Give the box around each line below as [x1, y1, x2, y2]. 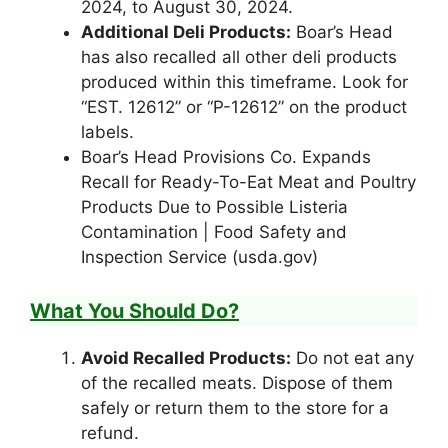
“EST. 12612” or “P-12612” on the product [81, 97, 407, 118]
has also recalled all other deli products [81, 47, 397, 68]
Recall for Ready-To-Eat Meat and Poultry [81, 172, 416, 193]
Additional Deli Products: [81, 22, 291, 43]
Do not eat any [291, 347, 414, 368]
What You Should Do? [30, 298, 239, 323]
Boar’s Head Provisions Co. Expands [81, 147, 371, 168]
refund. [81, 422, 139, 443]
